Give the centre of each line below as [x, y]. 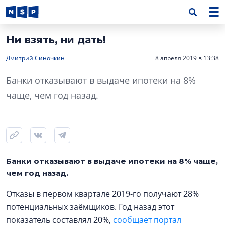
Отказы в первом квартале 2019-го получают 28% [102, 194]
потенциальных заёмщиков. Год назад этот [90, 207]
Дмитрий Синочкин [35, 58]
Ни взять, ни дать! [56, 40]
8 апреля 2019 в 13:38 [187, 58]
